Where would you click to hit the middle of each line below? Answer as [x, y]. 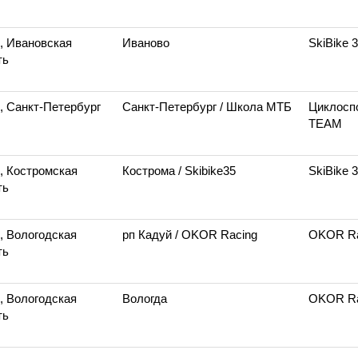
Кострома [150, 171]
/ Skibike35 [207, 171]
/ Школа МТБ [256, 107]
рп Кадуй [149, 235]
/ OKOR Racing [216, 235]
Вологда [145, 298]
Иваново [146, 43]
